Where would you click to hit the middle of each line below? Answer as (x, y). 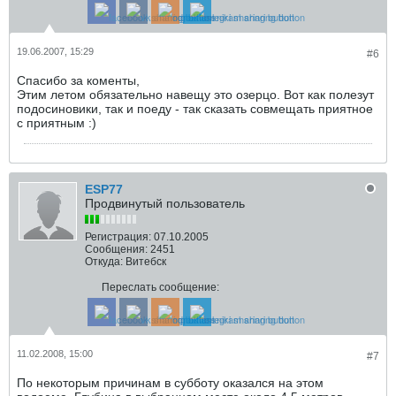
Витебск (146, 262)
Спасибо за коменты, (78, 80)
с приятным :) (57, 123)
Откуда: (104, 262)
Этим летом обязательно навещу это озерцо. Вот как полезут (195, 95)
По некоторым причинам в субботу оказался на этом (170, 383)
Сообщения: (116, 249)
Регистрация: (118, 237)
